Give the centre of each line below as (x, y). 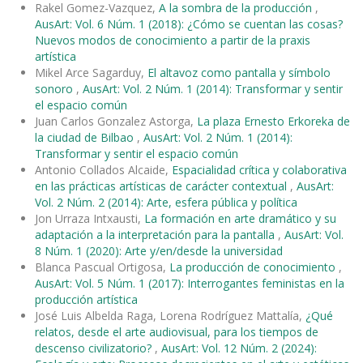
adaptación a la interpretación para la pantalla (156, 234)
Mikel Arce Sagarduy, (91, 72)
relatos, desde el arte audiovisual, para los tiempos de (177, 331)
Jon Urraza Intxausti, (90, 218)
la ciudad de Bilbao (86, 137)
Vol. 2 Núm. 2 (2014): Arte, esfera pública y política (166, 202)
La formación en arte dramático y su (240, 218)
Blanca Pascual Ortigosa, (102, 267)
